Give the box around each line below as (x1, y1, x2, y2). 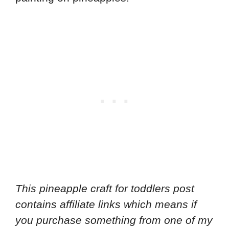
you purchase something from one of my (15, 214, 213, 226)
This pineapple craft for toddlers (15, 182, 170, 194)
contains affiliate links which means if (15, 198, 197, 210)
